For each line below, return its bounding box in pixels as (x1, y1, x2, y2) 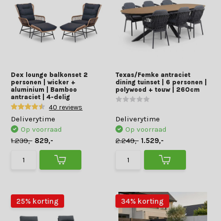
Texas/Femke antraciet (115, 71, 190, 78)
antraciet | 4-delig (11, 93, 71, 101)
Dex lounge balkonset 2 (11, 71, 88, 78)
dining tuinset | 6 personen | (115, 78, 207, 86)
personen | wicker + (11, 78, 76, 86)
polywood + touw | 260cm (115, 86, 200, 93)
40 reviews (49, 103, 83, 111)
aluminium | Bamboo (11, 86, 77, 93)
